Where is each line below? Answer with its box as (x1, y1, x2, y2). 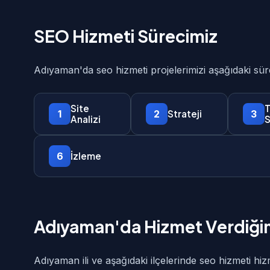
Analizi (71, 113, 101, 125)
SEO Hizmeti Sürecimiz (34, 25, 218, 46)
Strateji (167, 108, 202, 119)
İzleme (71, 150, 101, 162)
